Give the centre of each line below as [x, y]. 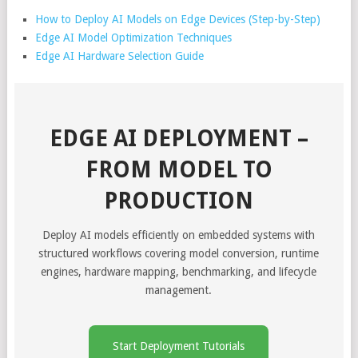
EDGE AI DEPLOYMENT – [179, 138]
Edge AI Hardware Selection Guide [120, 56]
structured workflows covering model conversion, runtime [179, 253]
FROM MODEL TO [179, 169]
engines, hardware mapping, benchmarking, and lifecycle [179, 271]
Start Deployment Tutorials [179, 346]
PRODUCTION [179, 201]
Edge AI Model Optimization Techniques [134, 38]
